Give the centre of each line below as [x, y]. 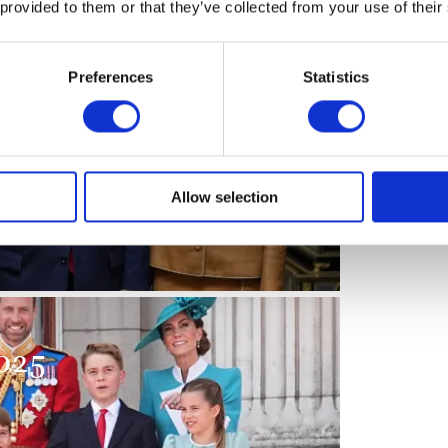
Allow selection [224, 197]
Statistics [336, 77]
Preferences [111, 77]
